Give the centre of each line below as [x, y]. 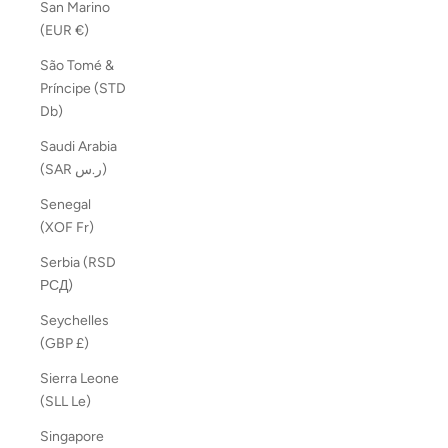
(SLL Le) [81, 402]
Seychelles [74, 321]
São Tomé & [77, 66]
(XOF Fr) [85, 228]
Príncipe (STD [83, 89]
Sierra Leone [79, 379]
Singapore [72, 437]
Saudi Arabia [78, 147]
